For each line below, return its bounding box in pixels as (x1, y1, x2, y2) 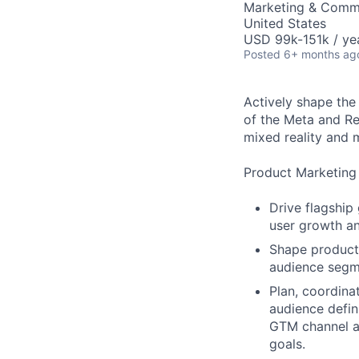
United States (244, 15, 326, 31)
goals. (269, 336, 305, 352)
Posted (244, 47, 280, 61)
